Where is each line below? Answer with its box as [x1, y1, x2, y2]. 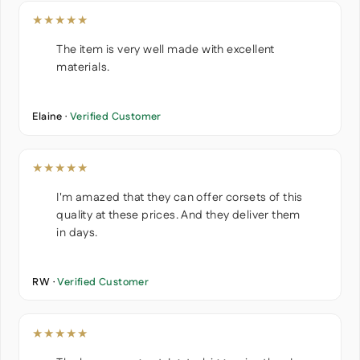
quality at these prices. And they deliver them [56, 207, 301, 224]
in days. [56, 225, 98, 242]
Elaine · [32, 108, 70, 124]
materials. [56, 59, 110, 76]
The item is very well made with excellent [56, 42, 275, 59]
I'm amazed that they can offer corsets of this [56, 190, 303, 207]
